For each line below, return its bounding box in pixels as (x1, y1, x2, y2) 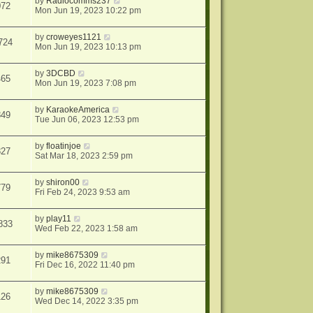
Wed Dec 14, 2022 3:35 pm (35, 296, 139, 306)
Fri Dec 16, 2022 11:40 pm (35, 260, 136, 270)
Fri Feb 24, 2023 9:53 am (35, 187, 131, 197)
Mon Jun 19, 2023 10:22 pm (35, 6, 142, 15)
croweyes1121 (46, 32, 102, 42)
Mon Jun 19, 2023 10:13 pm (35, 42, 142, 52)
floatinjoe (46, 141, 82, 151)
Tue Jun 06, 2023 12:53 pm (35, 115, 140, 124)
